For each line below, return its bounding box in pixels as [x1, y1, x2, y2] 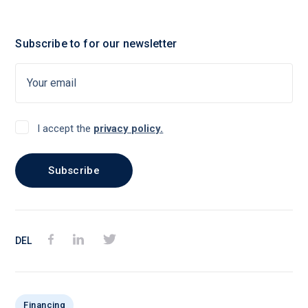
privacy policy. [93, 122, 164, 135]
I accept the [37, 122, 94, 135]
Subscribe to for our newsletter [15, 36, 177, 50]
